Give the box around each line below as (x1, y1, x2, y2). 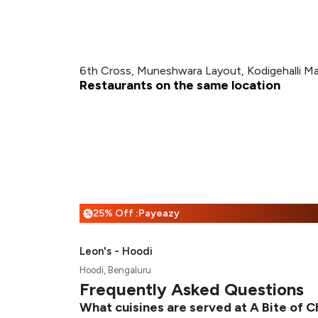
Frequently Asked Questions (79, 279, 304, 300)
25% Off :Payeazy (93, 207, 180, 219)
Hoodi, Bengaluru (79, 265, 151, 275)
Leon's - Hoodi (79, 245, 153, 258)
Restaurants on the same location (79, 77, 280, 93)
